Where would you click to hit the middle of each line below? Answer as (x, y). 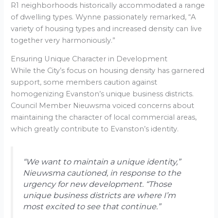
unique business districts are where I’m (100, 195)
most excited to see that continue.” (92, 206)
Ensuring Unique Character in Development (89, 59)
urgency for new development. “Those (98, 184)
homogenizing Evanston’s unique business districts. (102, 94)
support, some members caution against (84, 82)
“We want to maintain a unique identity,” (102, 161)
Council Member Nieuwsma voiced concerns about (103, 105)
